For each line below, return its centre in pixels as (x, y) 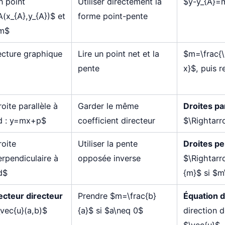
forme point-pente (113, 16)
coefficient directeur (116, 121)
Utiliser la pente (107, 144)
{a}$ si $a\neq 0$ (110, 211)
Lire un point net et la (118, 54)
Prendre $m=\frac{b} (117, 196)
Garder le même (108, 106)
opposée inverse (109, 158)
